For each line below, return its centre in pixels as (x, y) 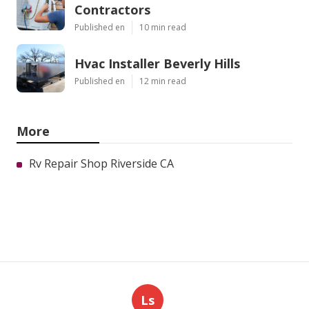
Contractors (112, 10)
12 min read (163, 81)
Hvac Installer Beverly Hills (157, 64)
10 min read (163, 28)
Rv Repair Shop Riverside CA (101, 164)
